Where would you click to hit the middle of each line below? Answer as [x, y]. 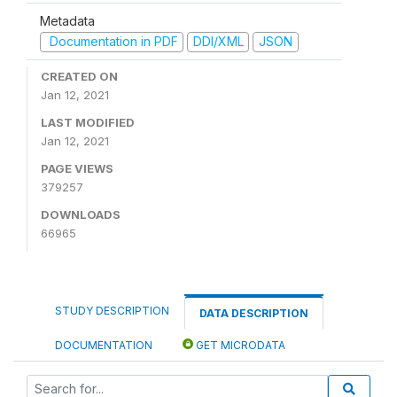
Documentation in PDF [112, 41]
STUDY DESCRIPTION [112, 310]
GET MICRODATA [239, 345]
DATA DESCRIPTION [254, 313]
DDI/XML [218, 41]
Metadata [67, 21]
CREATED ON [79, 76]
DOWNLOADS [81, 214]
